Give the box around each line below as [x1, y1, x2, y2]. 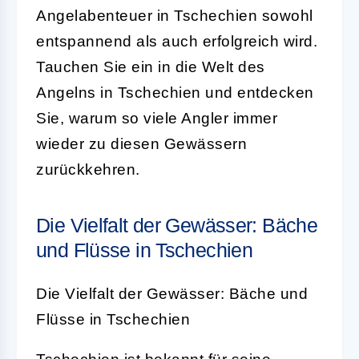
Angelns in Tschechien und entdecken [36, 83, 314, 101]
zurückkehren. [36, 160, 140, 178]
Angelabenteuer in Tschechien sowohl [36, 6, 313, 24]
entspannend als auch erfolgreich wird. [36, 32, 317, 50]
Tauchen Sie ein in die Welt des [36, 58, 265, 75]
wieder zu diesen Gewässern [36, 135, 247, 152]
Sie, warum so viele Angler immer [36, 109, 277, 127]
